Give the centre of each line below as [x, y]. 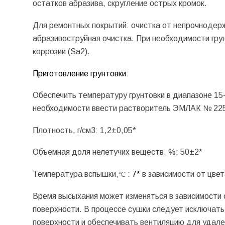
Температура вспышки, [75, 174]
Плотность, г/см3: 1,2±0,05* [85, 130]
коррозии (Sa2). [61, 51]
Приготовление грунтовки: [80, 73]
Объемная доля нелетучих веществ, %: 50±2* [118, 152]
